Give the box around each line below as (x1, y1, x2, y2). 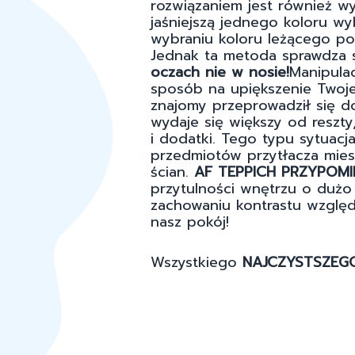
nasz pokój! (151, 211, 229, 234)
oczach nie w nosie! (151, 61, 289, 84)
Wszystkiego (151, 251, 237, 274)
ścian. (151, 161, 194, 184)
